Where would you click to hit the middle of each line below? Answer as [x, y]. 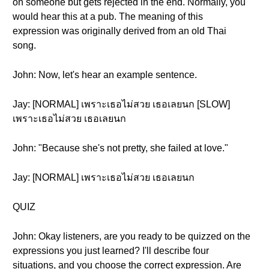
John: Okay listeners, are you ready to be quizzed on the [131, 236]
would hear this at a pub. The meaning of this [108, 17]
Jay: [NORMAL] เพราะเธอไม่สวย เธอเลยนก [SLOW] [121, 104]
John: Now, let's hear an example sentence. [105, 75]
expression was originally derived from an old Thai [119, 31]
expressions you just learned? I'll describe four [111, 251]
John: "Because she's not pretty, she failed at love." [120, 148]
